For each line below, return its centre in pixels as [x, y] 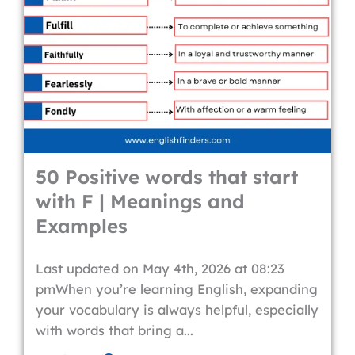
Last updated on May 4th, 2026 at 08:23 [160, 269]
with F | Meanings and [140, 201]
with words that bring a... [115, 330]
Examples [82, 226]
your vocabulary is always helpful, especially [177, 310]
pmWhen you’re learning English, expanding [177, 289]
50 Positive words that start [167, 177]
